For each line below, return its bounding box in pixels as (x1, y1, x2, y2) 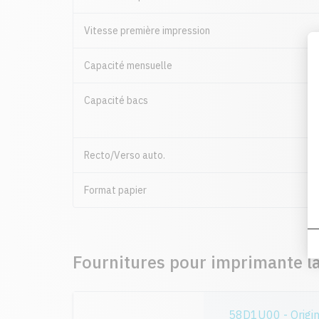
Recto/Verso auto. (84, 149, 165, 162)
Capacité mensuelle (84, 59, 172, 73)
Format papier (84, 184, 147, 197)
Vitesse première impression (84, 24, 210, 38)
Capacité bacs (84, 94, 148, 108)
